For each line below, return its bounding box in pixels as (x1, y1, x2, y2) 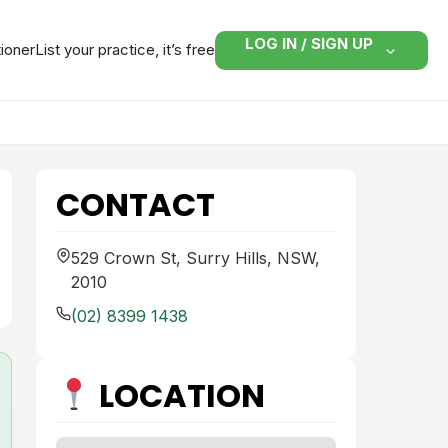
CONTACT (56, 182, 215, 227)
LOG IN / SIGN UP (245, 33, 373, 53)
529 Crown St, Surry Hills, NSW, (71, 248, 320, 268)
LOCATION (92, 372, 266, 418)
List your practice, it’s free (35, 40, 215, 59)
